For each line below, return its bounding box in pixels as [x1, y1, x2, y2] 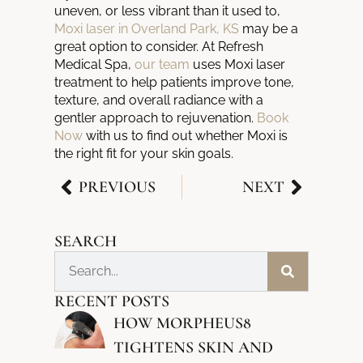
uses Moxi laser [190, 57, 286, 73]
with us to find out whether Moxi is [83, 128, 288, 144]
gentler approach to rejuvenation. [54, 110, 258, 126]
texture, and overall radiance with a [54, 92, 264, 109]
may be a [239, 21, 299, 37]
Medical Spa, [54, 57, 135, 73]
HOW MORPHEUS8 [113, 313, 251, 333]
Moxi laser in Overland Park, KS [54, 21, 240, 37]
